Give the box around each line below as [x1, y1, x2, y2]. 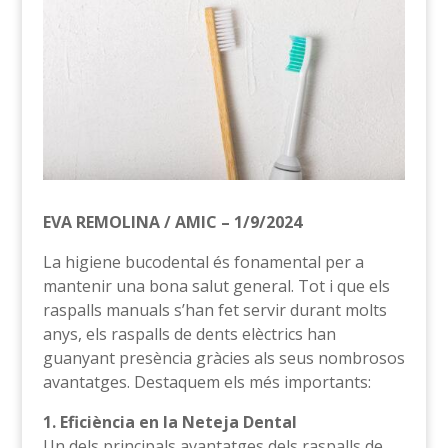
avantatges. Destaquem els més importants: [42, 370, 371, 393]
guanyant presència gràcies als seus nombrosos [42, 346, 405, 369]
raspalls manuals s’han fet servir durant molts [42, 298, 387, 321]
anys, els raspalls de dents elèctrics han [42, 322, 336, 345]
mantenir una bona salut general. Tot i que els [42, 274, 390, 297]
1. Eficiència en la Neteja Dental [42, 410, 297, 433]
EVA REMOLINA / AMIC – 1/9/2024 [42, 210, 302, 233]
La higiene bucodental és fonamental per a [42, 250, 364, 273]
